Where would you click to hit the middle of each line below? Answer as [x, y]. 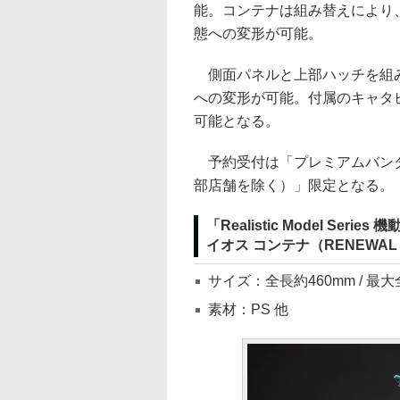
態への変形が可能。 [258, 33]
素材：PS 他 [248, 309]
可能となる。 [237, 121]
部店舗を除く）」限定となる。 [294, 185]
